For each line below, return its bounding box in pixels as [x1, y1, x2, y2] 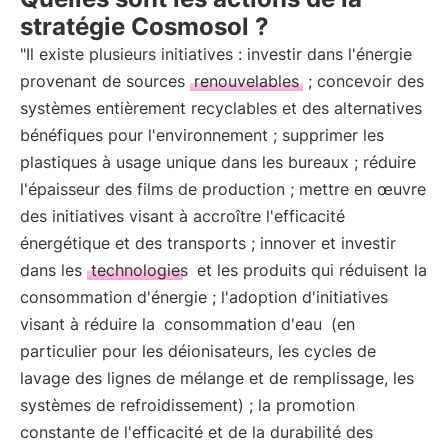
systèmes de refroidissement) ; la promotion [20, 395, 355, 415]
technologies [91, 260, 188, 280]
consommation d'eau [164, 314, 322, 334]
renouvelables [194, 71, 299, 91]
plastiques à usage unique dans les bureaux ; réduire [20, 152, 416, 172]
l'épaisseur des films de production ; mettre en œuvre [20, 179, 426, 199]
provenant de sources [20, 71, 190, 91]
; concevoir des [303, 71, 424, 91]
